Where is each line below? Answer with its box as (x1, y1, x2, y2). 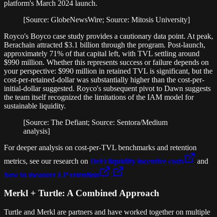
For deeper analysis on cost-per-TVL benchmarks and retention (4, 143, 197, 152)
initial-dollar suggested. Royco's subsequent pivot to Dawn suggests (4, 84, 211, 93)
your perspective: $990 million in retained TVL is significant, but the (4, 66, 213, 75)
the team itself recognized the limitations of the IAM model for (4, 93, 194, 101)
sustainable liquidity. (4, 101, 66, 110)
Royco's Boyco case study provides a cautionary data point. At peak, (4, 31, 213, 40)
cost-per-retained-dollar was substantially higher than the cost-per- (4, 75, 204, 84)
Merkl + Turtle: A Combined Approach (4, 188, 159, 199)
